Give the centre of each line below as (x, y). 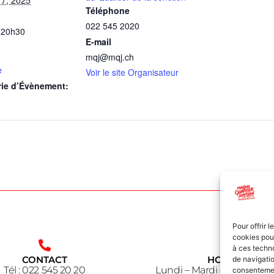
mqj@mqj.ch (110, 57)
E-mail (98, 41)
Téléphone (108, 10)
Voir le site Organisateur (132, 72)
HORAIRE (229, 260)
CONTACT (44, 260)
